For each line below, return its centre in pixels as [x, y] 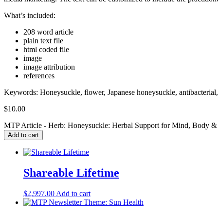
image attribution [49, 67]
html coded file [46, 49]
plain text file [43, 40]
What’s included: [30, 15]
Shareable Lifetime [71, 173]
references [39, 75]
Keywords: [22, 92]
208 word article [48, 32]
